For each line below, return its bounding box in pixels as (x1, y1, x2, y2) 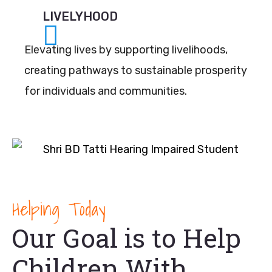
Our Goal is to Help (12, 220, 241, 256)
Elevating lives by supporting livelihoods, (24, 43, 228, 56)
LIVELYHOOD (42, 9, 118, 24)
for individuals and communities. (24, 84, 187, 98)
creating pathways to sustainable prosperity (24, 64, 247, 77)
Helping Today (12, 194, 106, 224)
